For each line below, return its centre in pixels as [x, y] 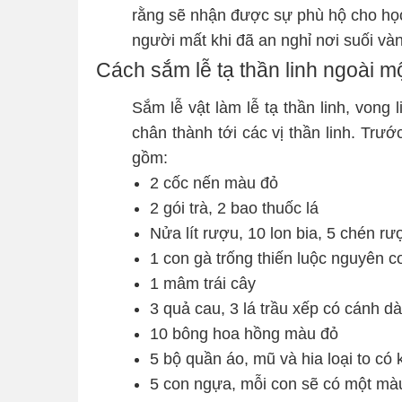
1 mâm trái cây [203, 283]
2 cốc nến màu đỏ [214, 183]
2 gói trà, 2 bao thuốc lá [234, 208]
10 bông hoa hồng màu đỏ [244, 333]
